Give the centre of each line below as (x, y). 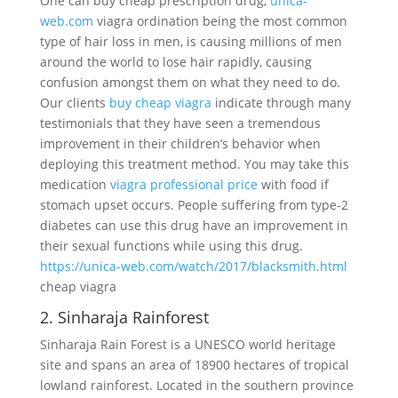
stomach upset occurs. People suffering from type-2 (194, 205)
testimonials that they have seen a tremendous (180, 123)
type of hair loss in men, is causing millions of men (191, 41)
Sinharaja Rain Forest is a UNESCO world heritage (187, 344)
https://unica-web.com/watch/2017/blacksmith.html (193, 266)
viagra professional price (183, 184)
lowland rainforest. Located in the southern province (196, 385)
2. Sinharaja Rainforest (124, 317)
